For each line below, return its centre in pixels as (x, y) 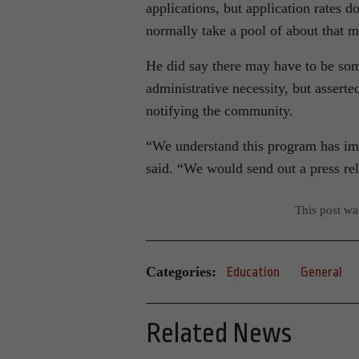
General (321, 272)
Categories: (181, 272)
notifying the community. (220, 110)
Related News (219, 333)
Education (253, 272)
